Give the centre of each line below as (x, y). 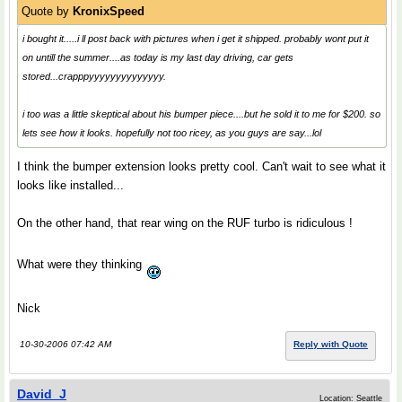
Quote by (47, 11)
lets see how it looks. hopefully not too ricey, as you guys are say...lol (172, 133)
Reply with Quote (331, 344)
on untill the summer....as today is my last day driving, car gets (158, 57)
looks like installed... (70, 185)
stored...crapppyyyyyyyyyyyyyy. (94, 76)
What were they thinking (81, 265)
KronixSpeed (109, 11)
